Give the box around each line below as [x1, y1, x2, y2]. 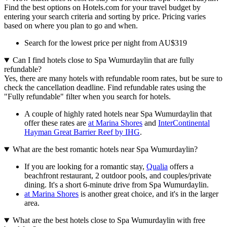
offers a [168, 162, 194, 171]
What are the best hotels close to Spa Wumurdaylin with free [12, 216, 205, 225]
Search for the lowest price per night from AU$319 [24, 39, 187, 48]
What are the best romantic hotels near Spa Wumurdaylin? [12, 145, 198, 154]
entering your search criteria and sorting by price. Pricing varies [4, 12, 206, 21]
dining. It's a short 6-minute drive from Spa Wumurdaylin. [24, 180, 209, 190]
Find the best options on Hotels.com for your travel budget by [4, 3, 201, 12]
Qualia [146, 162, 168, 171]
